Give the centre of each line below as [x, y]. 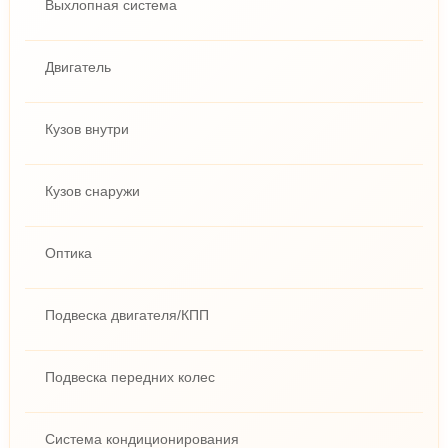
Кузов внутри [86, 128]
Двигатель [77, 66]
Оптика [68, 252]
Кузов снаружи [92, 190]
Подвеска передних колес [129, 376]
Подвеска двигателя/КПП [126, 314]
